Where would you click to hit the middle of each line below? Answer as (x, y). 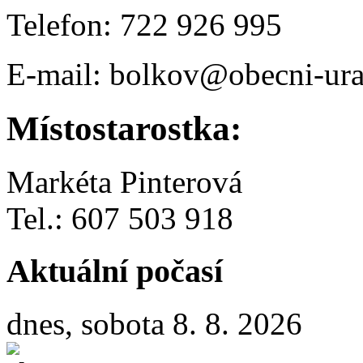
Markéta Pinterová (124, 182)
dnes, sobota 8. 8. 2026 (154, 323)
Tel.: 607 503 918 (120, 219)
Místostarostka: (124, 128)
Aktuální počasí (115, 271)
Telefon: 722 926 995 (144, 24)
